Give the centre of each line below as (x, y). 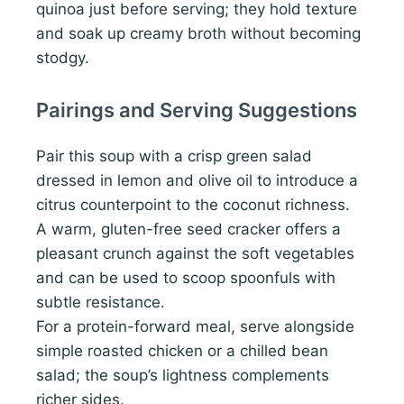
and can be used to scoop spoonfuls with (186, 278)
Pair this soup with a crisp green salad (174, 156)
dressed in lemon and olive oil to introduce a (197, 181)
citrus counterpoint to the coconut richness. (193, 205)
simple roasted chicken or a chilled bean (182, 351)
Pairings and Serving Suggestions (197, 110)
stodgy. (63, 58)
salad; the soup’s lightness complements (183, 376)
